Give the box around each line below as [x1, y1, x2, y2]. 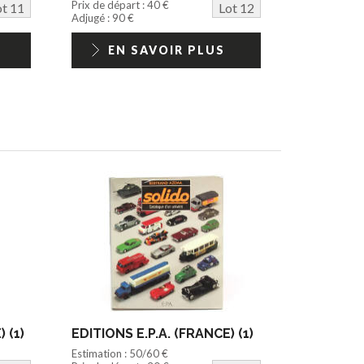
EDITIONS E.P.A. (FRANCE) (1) [71, 325, 254, 341]
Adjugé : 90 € [71, 11, 135, 24]
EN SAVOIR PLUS [107, 42, 225, 57]
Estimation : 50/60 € [71, 346, 169, 360]
